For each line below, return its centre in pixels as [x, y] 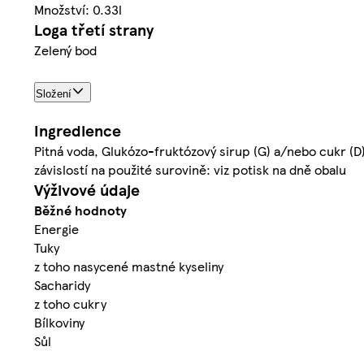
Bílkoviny [59, 322]
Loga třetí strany [94, 29]
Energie [56, 228]
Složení [54, 93]
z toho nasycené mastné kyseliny [129, 266]
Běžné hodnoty [80, 210]
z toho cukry [70, 303]
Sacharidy [62, 284]
